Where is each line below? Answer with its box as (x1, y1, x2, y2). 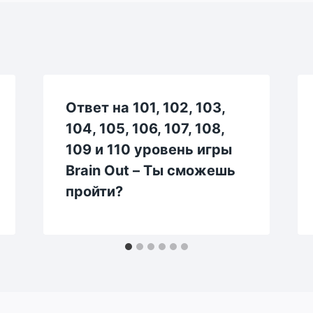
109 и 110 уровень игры (65, 140, 232, 158)
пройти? (65, 182, 123, 200)
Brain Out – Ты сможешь (65, 161, 235, 179)
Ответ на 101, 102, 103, (65, 99, 225, 116)
